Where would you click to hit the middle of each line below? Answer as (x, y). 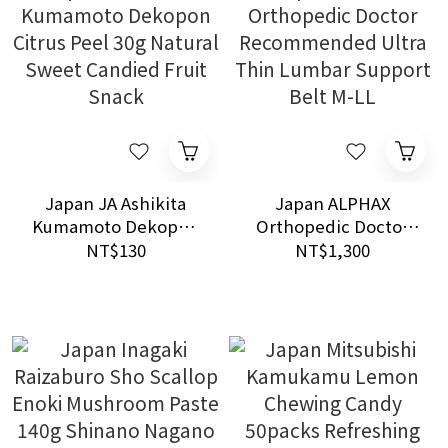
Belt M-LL (332, 295)
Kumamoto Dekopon (115, 226)
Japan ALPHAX (332, 203)
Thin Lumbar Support (332, 272)
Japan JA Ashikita (115, 203)
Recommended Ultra (332, 249)
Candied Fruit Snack (115, 295)
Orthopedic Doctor (332, 226)
